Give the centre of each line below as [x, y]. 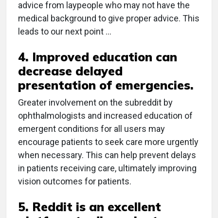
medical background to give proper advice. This [109, 18]
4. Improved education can [98, 57]
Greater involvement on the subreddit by [95, 102]
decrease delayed [70, 71]
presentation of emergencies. [106, 85]
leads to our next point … [65, 31]
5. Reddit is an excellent [90, 207]
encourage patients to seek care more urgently [108, 142]
